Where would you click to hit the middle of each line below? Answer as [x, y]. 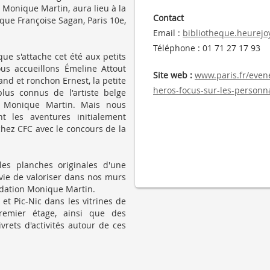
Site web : [173, 75]
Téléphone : [177, 48]
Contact [168, 18]
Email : [167, 33]
